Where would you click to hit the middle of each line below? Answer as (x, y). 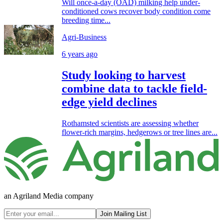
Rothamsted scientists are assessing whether (130, 123)
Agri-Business (84, 37)
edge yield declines (109, 102)
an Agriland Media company (49, 196)
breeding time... (86, 20)
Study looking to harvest (124, 75)
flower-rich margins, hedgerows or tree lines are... (140, 132)
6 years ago (80, 54)
